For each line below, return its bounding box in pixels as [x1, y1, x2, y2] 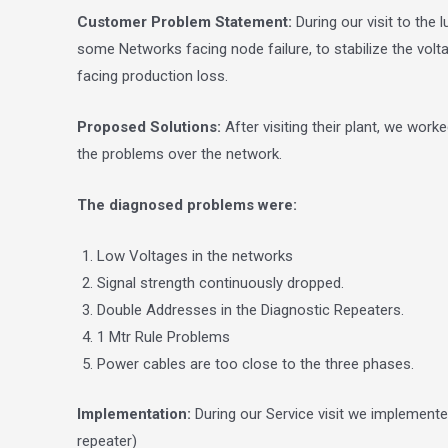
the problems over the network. [77, 145, 282, 163]
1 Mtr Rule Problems [97, 328, 230, 346]
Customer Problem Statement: [77, 13, 292, 31]
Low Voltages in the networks [97, 247, 293, 265]
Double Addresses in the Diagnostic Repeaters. [97, 301, 404, 319]
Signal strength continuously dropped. [97, 274, 344, 292]
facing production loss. [77, 67, 228, 85]
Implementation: [77, 404, 191, 423]
